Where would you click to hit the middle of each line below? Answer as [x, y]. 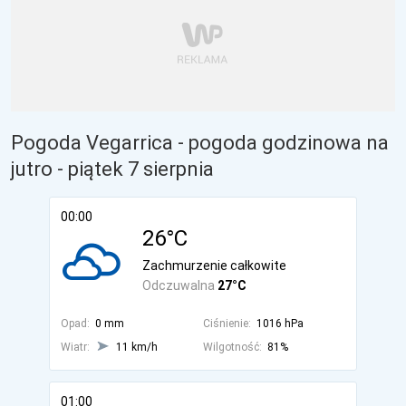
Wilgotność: [232, 347]
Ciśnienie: [227, 324]
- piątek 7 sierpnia [135, 169]
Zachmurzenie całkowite [214, 266]
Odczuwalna [180, 285]
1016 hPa [280, 324]
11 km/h [137, 347]
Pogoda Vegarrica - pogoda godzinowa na [200, 143]
